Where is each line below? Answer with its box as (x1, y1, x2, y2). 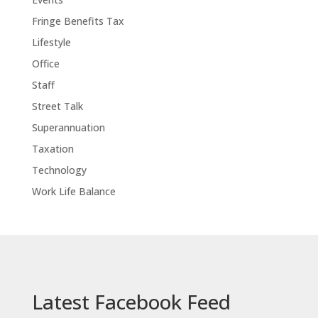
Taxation (31, 142, 74, 156)
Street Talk (31, 99, 83, 114)
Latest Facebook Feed (31, 288, 231, 316)
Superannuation (31, 121, 105, 135)
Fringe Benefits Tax (31, 14, 124, 28)
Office (31, 57, 60, 71)
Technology (31, 163, 87, 177)
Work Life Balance (31, 185, 116, 199)
